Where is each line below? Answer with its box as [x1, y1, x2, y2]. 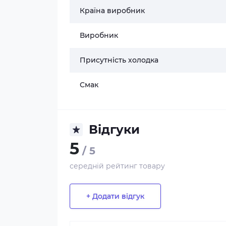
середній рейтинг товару [70, 161, 165, 171]
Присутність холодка [80, 55, 158, 65]
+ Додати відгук [86, 191, 144, 201]
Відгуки [89, 122, 140, 137]
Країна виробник [80, 6, 145, 15]
